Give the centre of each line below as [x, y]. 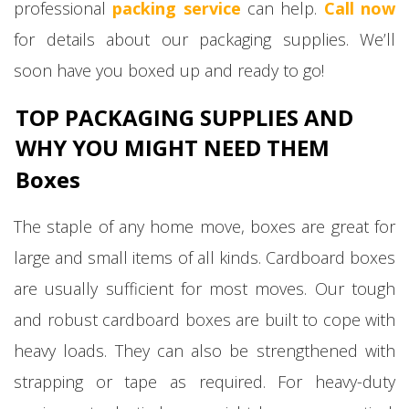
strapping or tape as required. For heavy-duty [204, 381]
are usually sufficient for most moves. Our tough [204, 288]
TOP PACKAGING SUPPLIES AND [184, 117]
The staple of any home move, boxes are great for [204, 226]
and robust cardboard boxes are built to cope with [204, 319]
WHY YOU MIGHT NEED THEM [173, 147]
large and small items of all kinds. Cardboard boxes [204, 257]
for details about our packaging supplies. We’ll [204, 39]
